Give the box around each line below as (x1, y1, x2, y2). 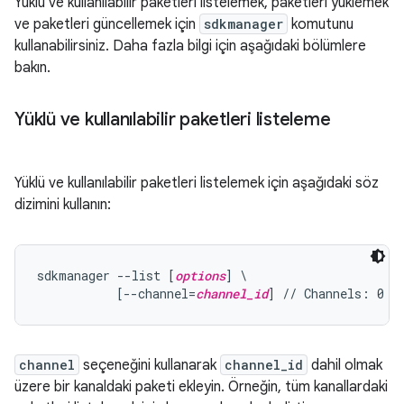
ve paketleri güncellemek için (14, 15, 199, 33)
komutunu (288, 15, 353, 33)
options (175, 267, 225, 284)
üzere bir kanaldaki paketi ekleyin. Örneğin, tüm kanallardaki (14, 378, 388, 396)
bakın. (14, 59, 50, 77)
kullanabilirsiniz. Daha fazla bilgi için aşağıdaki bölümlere (14, 37, 366, 55)
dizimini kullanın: (14, 196, 111, 214)
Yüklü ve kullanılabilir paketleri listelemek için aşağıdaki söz (14, 174, 379, 192)
